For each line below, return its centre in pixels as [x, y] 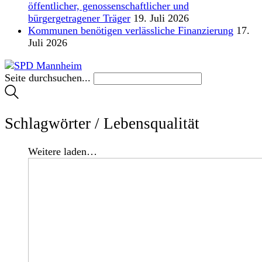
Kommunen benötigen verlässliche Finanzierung [131, 30]
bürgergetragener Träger [79, 18]
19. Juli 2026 [161, 18]
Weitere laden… [63, 152]
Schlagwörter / [54, 124]
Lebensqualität [151, 124]
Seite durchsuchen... [48, 77]
